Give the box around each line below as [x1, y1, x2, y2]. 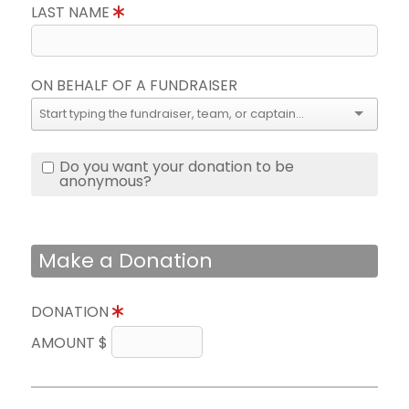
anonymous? [59, 171, 152, 192]
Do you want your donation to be [59, 156, 294, 177]
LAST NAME [31, 2, 113, 23]
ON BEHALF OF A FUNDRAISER [31, 75, 237, 96]
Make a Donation [38, 246, 213, 275]
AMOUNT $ [31, 332, 111, 353]
